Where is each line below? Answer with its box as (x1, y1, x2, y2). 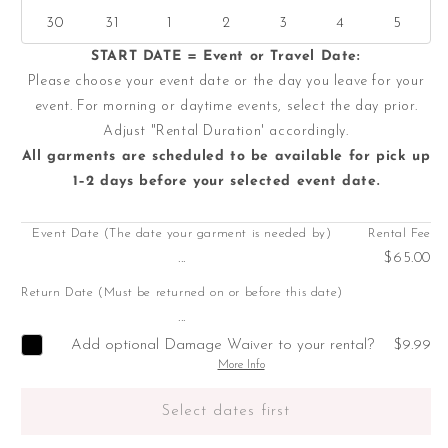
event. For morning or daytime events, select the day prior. (34, 99, 418, 115)
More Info (217, 359, 265, 372)
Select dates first (162, 403, 290, 419)
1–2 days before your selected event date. (72, 174, 380, 190)
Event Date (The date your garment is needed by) (32, 227, 332, 241)
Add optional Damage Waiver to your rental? (71, 337, 374, 353)
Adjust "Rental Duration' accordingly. (103, 124, 349, 140)
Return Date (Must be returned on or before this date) (21, 286, 343, 300)
